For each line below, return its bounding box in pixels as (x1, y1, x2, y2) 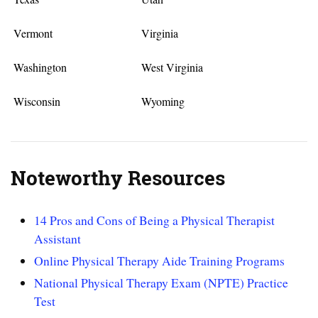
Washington (13, 59, 67, 75)
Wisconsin (13, 93, 61, 109)
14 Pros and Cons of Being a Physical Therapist (34, 212, 275, 229)
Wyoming (141, 93, 185, 109)
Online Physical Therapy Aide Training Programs (34, 252, 285, 270)
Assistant (34, 230, 82, 248)
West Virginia (141, 59, 203, 75)
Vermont (13, 25, 53, 40)
